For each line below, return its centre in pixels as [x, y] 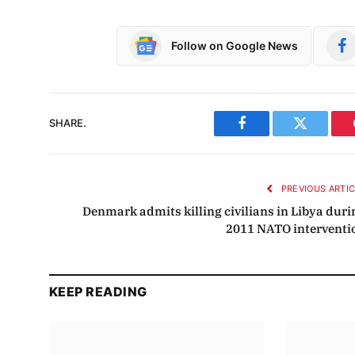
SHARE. [68, 123]
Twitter [320, 135]
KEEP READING [98, 291]
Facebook [268, 135]
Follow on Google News [235, 46]
